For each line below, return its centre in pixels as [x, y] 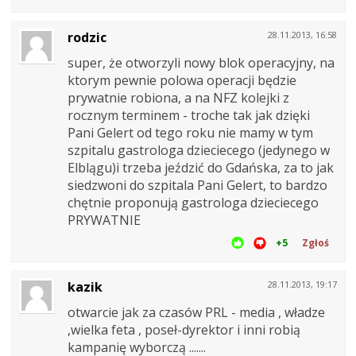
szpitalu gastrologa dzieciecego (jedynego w [199, 150]
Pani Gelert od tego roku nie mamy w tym [190, 132]
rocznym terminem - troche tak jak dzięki [189, 115]
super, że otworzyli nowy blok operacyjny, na [201, 62]
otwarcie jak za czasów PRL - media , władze [196, 312]
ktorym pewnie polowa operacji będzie [182, 80]
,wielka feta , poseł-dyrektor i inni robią [184, 329]
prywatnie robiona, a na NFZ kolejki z [178, 97]
